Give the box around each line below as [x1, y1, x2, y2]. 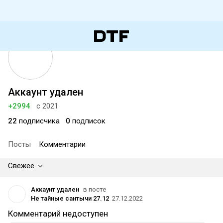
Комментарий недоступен [8, 209, 108, 219]
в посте [83, 186, 106, 193]
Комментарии [39, 140, 86, 149]
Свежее [8, 161, 34, 170]
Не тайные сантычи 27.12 [31, 195, 109, 202]
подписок [70, 116, 106, 125]
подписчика [17, 116, 60, 125]
